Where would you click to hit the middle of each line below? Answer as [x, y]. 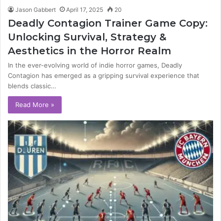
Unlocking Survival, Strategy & [87, 37]
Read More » [35, 104]
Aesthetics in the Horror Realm [90, 51]
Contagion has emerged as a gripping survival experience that [104, 75]
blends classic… [32, 86]
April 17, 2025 [85, 9]
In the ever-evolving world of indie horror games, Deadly [95, 65]
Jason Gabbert [36, 9]
